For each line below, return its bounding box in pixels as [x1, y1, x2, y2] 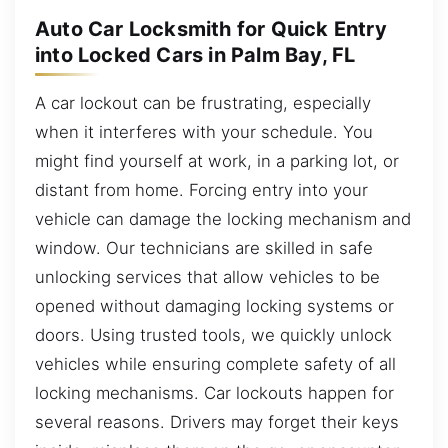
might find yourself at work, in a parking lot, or [35, 150, 399, 171]
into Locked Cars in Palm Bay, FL [35, 43, 356, 68]
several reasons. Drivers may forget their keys [35, 411, 399, 432]
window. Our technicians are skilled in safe [35, 237, 373, 258]
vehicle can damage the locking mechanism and [35, 208, 411, 229]
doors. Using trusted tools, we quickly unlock [35, 324, 392, 345]
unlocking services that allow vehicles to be [35, 266, 380, 287]
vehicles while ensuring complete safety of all [35, 353, 396, 374]
